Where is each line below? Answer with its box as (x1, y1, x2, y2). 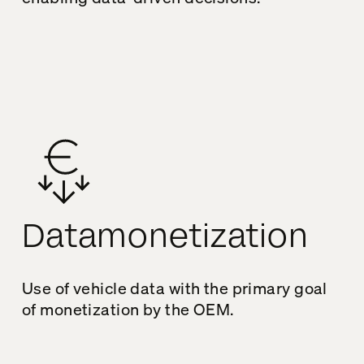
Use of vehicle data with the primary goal (21, 277, 327, 298)
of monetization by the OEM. (21, 298, 234, 319)
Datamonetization (21, 214, 309, 259)
